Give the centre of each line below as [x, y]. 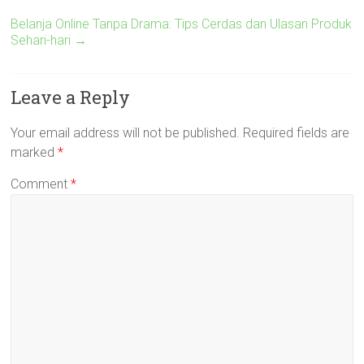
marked [35, 152]
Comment [41, 184]
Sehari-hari [43, 40]
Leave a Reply [71, 97]
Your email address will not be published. [126, 133]
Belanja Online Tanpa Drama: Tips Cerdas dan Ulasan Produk [182, 24]
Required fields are [297, 133]
